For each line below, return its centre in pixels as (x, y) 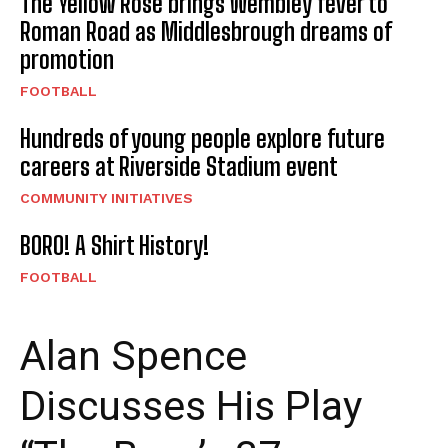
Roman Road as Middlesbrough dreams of (206, 31)
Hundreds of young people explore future (202, 138)
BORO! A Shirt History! (114, 245)
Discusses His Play (191, 406)
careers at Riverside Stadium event (179, 166)
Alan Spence (133, 356)
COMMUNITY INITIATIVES (106, 198)
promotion (67, 59)
